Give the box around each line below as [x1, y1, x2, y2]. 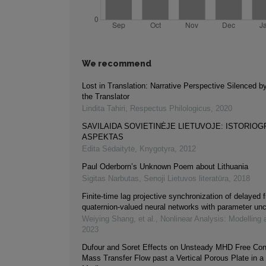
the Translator [82, 92, 129, 102]
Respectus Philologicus [130, 104, 211, 113]
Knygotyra [140, 144, 175, 154]
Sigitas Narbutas [82, 174, 139, 183]
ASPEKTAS [82, 132, 123, 142]
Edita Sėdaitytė [82, 144, 135, 154]
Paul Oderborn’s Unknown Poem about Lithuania [82, 162, 248, 172]
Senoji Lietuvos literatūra [144, 174, 229, 183]
